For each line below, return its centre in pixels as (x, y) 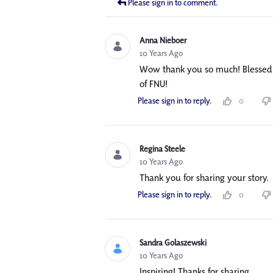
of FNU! (153, 84)
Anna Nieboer (163, 41)
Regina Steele (162, 149)
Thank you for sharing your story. (204, 178)
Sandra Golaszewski (173, 243)
